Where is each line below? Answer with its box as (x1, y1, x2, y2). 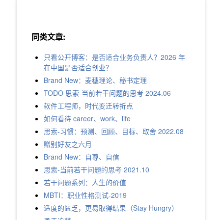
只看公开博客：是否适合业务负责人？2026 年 (43, 52, 185, 62)
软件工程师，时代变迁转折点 (43, 101, 133, 111)
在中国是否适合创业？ (43, 62, 112, 73)
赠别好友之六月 (43, 139, 92, 149)
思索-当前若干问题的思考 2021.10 (43, 165, 149, 175)
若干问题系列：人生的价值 (43, 177, 126, 188)
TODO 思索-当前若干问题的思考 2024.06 (43, 88, 171, 98)
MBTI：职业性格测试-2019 (43, 190, 127, 200)
